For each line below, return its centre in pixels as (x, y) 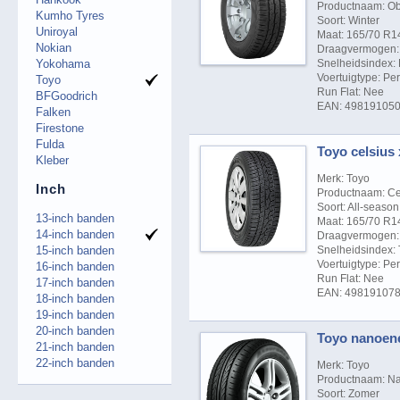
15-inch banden (75, 250)
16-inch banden (75, 266)
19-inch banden (75, 314)
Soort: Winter (348, 20)
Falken (53, 112)
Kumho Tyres (70, 15)
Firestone (60, 128)
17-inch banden (75, 282)
